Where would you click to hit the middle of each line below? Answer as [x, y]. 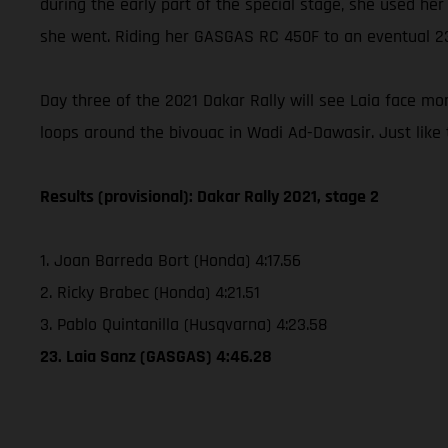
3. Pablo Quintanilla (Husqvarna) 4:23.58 [183, 324]
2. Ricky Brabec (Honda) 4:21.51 [150, 292]
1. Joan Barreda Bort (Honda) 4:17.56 [170, 260]
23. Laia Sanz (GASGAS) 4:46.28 [156, 356]
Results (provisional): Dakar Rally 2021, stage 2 [209, 196]
